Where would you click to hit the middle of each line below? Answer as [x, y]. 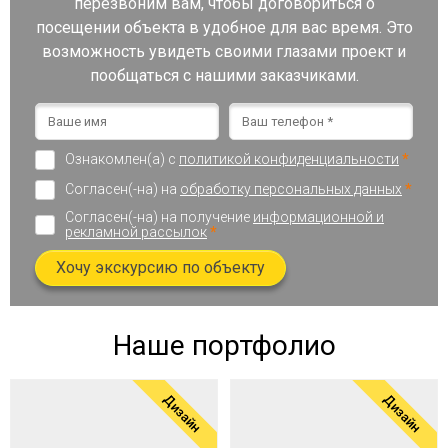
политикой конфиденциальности [289, 159]
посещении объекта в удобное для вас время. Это [224, 27]
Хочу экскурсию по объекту [160, 267]
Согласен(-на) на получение [159, 216]
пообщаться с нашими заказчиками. [224, 75]
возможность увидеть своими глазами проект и [224, 51]
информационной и [318, 216]
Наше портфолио [224, 345]
